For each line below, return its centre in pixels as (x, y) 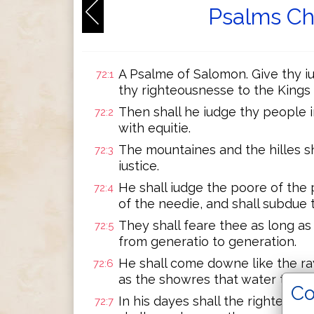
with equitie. (155, 128)
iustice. (139, 166)
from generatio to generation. (207, 241)
